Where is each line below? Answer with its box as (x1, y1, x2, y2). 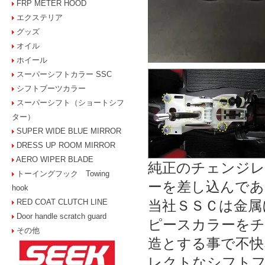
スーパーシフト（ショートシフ (17, 98, 124, 107)
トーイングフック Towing (17, 169, 109, 178)
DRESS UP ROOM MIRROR (17, 141, 115, 150)
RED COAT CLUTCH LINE (17, 198, 108, 206)
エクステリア (17, 13, 63, 22)
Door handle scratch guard (17, 212, 106, 221)
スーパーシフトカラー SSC (17, 70, 112, 79)
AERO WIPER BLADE (16, 155, 93, 164)
